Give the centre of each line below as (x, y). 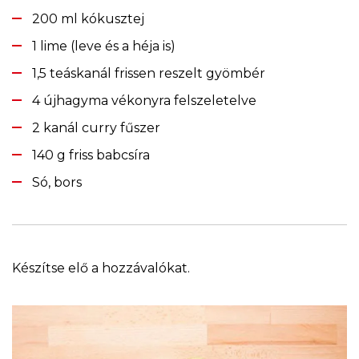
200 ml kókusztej (88, 18)
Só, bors (57, 182)
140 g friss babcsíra (91, 155)
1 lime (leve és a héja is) (104, 46)
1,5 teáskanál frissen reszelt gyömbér (149, 73)
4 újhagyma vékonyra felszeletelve (144, 100)
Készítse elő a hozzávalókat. (101, 268)
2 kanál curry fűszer (96, 127)
